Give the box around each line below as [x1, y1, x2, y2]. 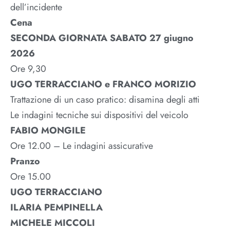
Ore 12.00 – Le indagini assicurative [10, 139, 153, 153]
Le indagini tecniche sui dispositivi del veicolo [10, 108, 188, 122]
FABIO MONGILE [10, 124, 86, 138]
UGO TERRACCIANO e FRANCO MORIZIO [10, 78, 196, 91]
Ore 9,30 [10, 62, 46, 76]
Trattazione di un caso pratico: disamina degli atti [10, 93, 200, 107]
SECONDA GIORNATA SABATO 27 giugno [10, 31, 194, 45]
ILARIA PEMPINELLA [10, 201, 103, 215]
